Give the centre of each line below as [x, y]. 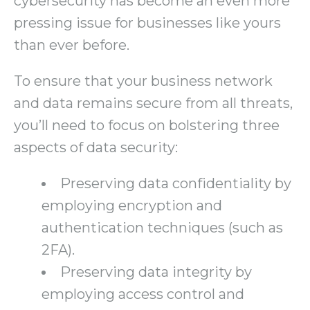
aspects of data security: [96, 148]
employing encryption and [132, 206]
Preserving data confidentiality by [176, 184]
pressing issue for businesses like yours [147, 23]
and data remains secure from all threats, [153, 103]
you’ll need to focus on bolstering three [147, 126]
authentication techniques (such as [162, 228]
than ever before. [72, 45]
